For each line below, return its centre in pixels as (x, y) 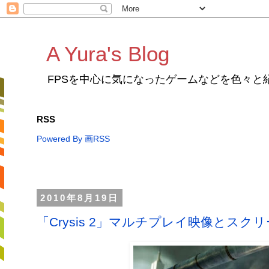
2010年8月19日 (80, 198)
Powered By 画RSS (73, 139)
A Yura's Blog (108, 54)
